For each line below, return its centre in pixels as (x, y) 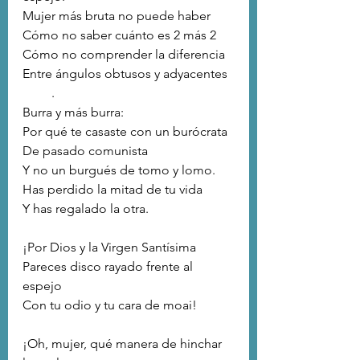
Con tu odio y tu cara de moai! (110, 305)
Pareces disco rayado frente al (109, 267)
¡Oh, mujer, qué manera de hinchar (124, 344)
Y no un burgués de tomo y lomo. (119, 170)
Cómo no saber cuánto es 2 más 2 (119, 35)
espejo (42, 286)
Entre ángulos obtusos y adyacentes (128, 74)
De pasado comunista (85, 151)
